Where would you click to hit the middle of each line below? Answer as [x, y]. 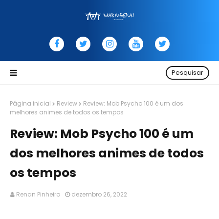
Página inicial [30, 103]
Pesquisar [187, 73]
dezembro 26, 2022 [99, 194]
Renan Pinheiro [38, 194]
